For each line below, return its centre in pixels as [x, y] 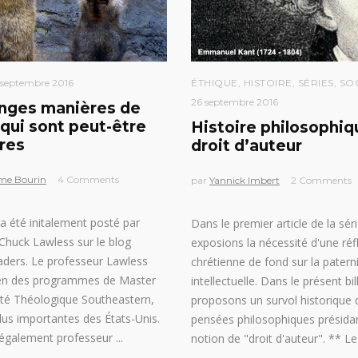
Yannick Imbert [245, 180]
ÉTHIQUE [215, 83]
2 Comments [321, 180]
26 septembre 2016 [235, 102]
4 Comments [88, 179]
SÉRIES [316, 83]
